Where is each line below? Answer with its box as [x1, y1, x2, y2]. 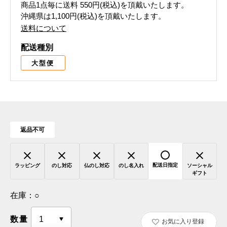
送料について [21, 24, 66, 33]
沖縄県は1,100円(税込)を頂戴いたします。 [21, 12, 166, 21]
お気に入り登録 [161, 217, 204, 225]
